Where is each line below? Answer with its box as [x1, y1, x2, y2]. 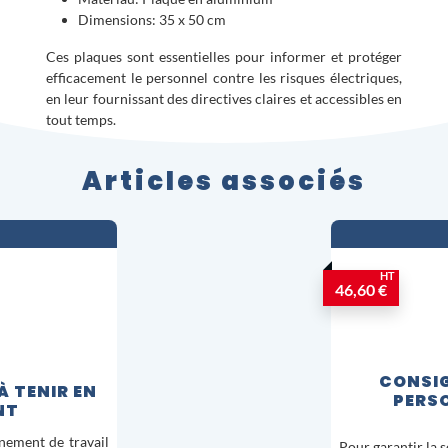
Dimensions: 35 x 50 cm [78, 11, 226, 28]
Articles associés [82, 163, 366, 199]
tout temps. [46, 111, 116, 128]
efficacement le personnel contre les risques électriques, [46, 69, 402, 86]
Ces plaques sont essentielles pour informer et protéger [46, 48, 402, 65]
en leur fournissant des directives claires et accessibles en [46, 90, 402, 107]
